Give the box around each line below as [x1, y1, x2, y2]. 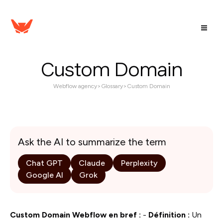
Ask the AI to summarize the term [18, 136, 166, 148]
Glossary [101, 83, 123, 90]
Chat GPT [26, 158, 63, 168]
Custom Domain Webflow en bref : [10, 210, 141, 220]
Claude [79, 158, 105, 168]
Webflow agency [53, 83, 97, 90]
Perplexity [121, 158, 158, 168]
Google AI [26, 170, 63, 180]
